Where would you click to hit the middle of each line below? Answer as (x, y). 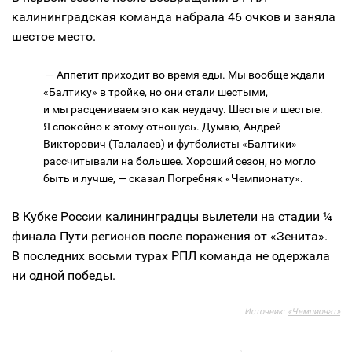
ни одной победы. (64, 275)
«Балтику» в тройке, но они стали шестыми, (156, 92)
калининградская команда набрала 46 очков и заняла (174, 17)
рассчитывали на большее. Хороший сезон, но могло (180, 161)
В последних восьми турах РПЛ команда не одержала (171, 256)
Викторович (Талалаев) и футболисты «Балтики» (170, 144)
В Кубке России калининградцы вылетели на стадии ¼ (172, 216)
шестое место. (54, 37)
